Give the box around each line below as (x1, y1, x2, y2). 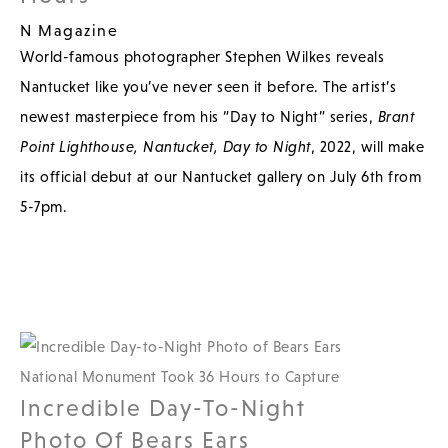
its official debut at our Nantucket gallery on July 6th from (20, 167, 421, 185)
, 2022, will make (310, 137, 424, 155)
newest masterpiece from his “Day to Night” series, (20, 107, 378, 125)
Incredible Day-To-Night (20, 394, 306, 421)
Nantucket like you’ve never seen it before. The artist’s (20, 77, 396, 95)
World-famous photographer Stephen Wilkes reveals (20, 47, 384, 65)
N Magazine (20, 20, 118, 39)
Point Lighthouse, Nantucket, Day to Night (20, 137, 311, 155)
